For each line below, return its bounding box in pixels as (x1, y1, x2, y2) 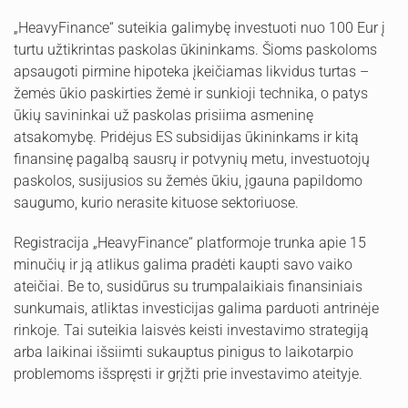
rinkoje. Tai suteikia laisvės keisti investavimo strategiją (14, 321, 369, 340)
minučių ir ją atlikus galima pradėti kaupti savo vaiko (14, 256, 352, 274)
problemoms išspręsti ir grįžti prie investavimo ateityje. (14, 365, 362, 383)
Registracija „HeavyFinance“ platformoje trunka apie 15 (14, 234, 366, 252)
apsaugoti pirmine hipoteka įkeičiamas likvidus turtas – (14, 63, 369, 81)
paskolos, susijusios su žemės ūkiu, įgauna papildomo (14, 172, 362, 190)
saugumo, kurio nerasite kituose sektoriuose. (14, 194, 299, 212)
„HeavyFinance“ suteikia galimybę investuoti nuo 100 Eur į (14, 19, 385, 37)
